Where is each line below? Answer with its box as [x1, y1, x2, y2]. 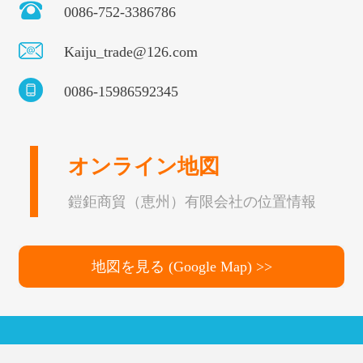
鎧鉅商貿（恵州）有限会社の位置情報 [68, 194, 316, 211]
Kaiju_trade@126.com [64, 44, 198, 61]
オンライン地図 [68, 155, 220, 179]
